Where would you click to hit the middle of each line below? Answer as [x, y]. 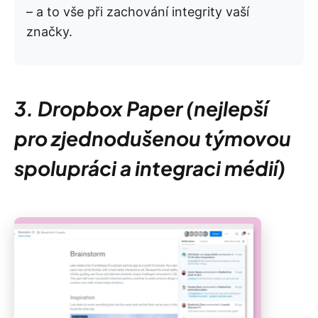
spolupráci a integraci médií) [150, 168]
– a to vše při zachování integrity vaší [138, 12]
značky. [49, 32]
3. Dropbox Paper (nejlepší [141, 109]
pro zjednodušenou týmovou [153, 138]
